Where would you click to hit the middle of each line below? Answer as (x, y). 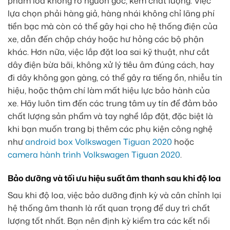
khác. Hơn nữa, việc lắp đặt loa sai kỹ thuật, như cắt (109, 52)
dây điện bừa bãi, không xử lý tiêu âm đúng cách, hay (111, 64)
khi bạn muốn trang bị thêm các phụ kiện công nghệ (110, 129)
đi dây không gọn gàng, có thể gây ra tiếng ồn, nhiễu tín (115, 77)
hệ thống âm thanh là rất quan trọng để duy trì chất (109, 208)
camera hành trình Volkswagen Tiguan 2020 (94, 154)
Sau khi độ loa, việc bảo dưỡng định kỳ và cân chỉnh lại (114, 195)
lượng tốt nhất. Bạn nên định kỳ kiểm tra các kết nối (109, 221)
